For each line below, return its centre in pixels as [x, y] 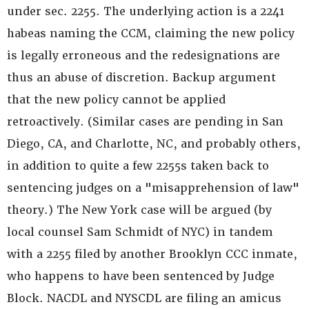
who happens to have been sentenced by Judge [141, 276]
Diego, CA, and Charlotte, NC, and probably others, [154, 144]
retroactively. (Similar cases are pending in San [145, 122]
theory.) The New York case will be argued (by [139, 210]
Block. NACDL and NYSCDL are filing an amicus [144, 298]
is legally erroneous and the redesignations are [143, 56]
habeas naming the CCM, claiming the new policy [151, 33]
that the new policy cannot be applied [116, 100]
